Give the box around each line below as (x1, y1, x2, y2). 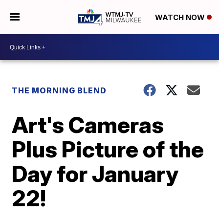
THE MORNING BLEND (12, 86, 107, 95)
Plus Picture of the (12, 135, 204, 163)
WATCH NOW (154, 13, 207, 22)
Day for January (12, 160, 179, 187)
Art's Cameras (12, 111, 164, 138)
